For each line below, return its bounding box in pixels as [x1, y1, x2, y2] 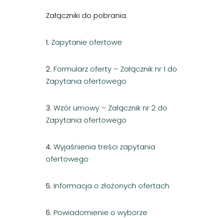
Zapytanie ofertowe [51, 37, 122, 48]
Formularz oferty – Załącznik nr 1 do [54, 64, 177, 74]
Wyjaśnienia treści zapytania [54, 142, 155, 152]
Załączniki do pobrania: [46, 10, 127, 21]
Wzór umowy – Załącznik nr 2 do [54, 103, 167, 113]
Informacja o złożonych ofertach [54, 181, 169, 191]
